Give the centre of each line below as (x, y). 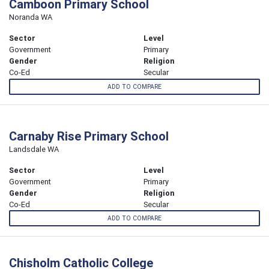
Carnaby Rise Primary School (89, 136)
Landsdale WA (34, 149)
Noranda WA (31, 17)
